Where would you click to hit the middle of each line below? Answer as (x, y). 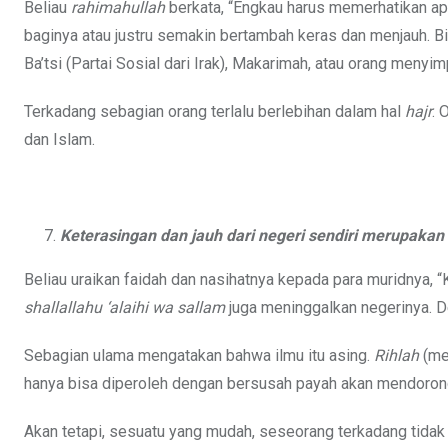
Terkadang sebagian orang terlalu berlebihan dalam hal (214, 112)
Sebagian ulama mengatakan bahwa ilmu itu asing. (199, 356)
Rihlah (398, 356)
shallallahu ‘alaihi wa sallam (124, 308)
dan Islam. (59, 140)
